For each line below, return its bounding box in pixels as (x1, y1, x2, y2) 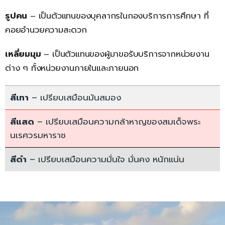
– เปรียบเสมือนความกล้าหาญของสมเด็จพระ (34, 115, 201, 128)
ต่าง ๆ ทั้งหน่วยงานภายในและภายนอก (5, 62, 139, 74)
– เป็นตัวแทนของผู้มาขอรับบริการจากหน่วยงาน (41, 48, 209, 60)
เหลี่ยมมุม (5, 48, 41, 60)
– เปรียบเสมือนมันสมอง (29, 91, 121, 104)
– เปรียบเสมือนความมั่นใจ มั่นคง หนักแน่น (27, 153, 184, 166)
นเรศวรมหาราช (10, 129, 66, 142)
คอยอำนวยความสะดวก (5, 24, 87, 36)
